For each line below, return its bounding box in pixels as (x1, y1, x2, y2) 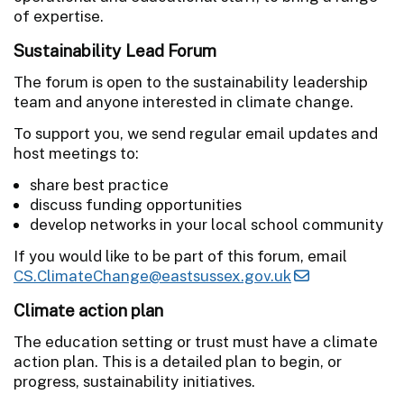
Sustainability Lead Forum (14, 40, 216, 60)
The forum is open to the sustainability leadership (14, 72, 368, 91)
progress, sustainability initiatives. (14, 372, 259, 390)
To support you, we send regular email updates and (14, 124, 378, 142)
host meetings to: (14, 143, 139, 162)
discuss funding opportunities (30, 195, 242, 214)
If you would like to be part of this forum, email (14, 246, 347, 265)
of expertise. (14, 6, 111, 25)
